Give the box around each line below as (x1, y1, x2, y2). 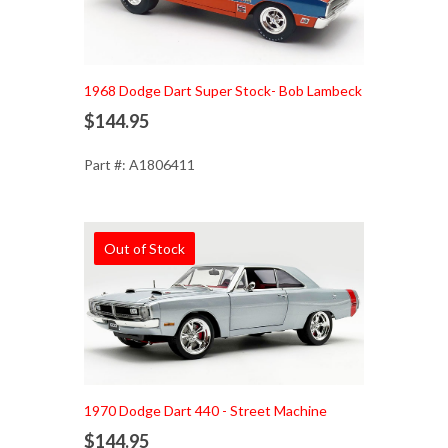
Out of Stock (104, 240, 185, 257)
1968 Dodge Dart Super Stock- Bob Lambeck (84, 82, 362, 100)
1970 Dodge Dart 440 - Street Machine (84, 402, 327, 420)
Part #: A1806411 (84, 156, 195, 174)
